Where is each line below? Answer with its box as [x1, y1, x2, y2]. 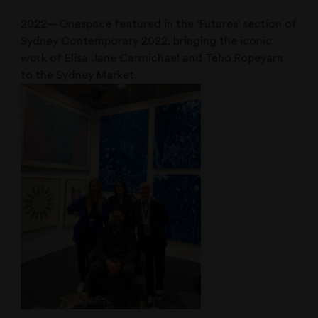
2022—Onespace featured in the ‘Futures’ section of [21, 18, 297, 30]
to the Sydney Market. [21, 69, 138, 81]
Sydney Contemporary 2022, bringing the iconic [21, 35, 273, 47]
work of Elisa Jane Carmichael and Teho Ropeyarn [21, 52, 284, 64]
